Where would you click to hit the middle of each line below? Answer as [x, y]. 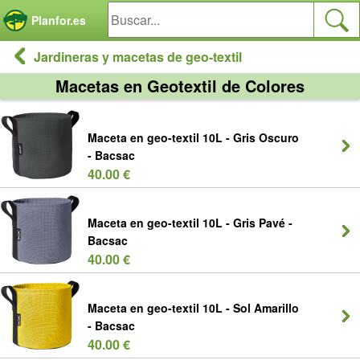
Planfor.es [59, 20]
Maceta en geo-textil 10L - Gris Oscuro [193, 137]
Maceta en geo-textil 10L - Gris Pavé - [190, 223]
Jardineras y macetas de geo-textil [138, 57]
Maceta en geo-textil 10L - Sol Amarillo [193, 308]
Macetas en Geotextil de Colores [180, 86]
